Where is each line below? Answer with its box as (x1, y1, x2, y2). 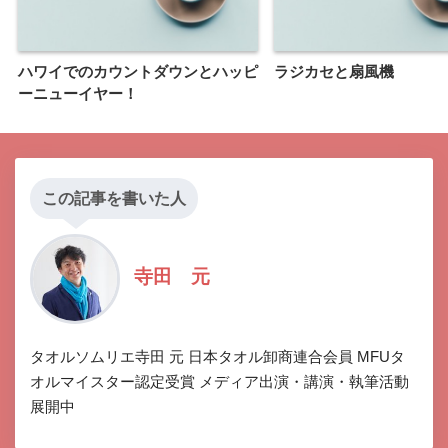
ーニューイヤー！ (18, 84, 138, 102)
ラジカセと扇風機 (274, 62, 394, 80)
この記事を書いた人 (42, 189, 186, 207)
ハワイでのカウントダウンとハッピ (18, 62, 258, 80)
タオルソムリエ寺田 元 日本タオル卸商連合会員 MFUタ (30, 347, 405, 365)
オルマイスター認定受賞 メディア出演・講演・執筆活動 (30, 372, 409, 390)
